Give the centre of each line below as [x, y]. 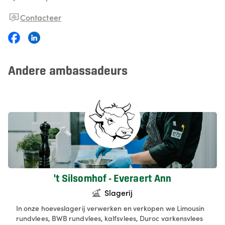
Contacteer [41, 17]
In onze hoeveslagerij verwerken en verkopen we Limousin [110, 208]
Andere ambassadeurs [68, 72]
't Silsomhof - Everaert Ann [113, 179]
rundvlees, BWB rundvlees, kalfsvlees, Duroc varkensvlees [110, 218]
